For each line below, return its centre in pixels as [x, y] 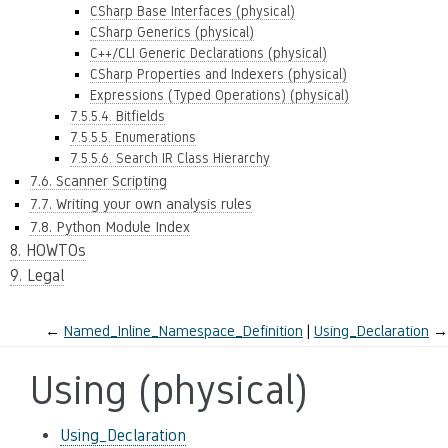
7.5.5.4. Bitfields [117, 116]
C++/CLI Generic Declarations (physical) [208, 53]
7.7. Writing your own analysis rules [141, 203]
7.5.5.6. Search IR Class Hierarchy [170, 158]
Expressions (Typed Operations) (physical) [219, 95]
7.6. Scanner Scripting [98, 180]
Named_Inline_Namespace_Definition [183, 330]
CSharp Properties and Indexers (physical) [218, 74]
